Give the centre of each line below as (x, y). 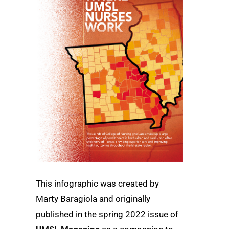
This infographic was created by (97, 183)
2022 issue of (151, 214)
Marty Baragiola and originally (93, 199)
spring (111, 214)
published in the (67, 214)
